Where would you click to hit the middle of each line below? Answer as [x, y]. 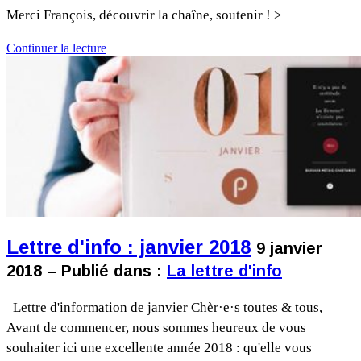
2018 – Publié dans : [87, 271]
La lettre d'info [224, 271]
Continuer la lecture [56, 48]
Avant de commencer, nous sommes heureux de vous [156, 328]
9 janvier [289, 249]
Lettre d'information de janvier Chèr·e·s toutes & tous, [164, 308]
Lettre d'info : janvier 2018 [129, 247]
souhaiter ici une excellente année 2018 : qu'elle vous [159, 348]
